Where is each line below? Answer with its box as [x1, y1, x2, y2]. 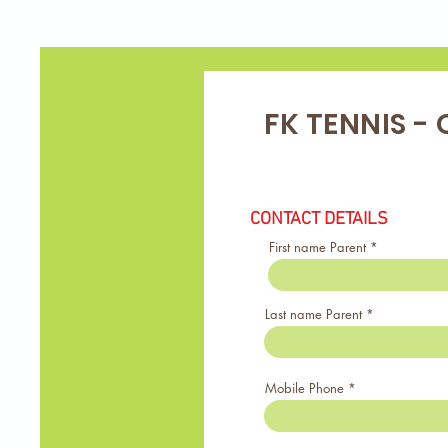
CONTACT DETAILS [250, 209, 388, 230]
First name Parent [269, 238, 366, 256]
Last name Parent [265, 305, 362, 323]
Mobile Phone [265, 379, 344, 397]
